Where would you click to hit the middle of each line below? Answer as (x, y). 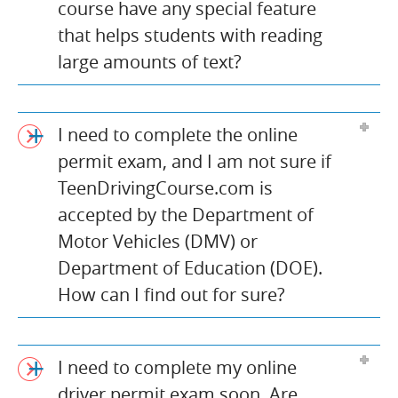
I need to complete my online (177, 367)
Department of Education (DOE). (190, 267)
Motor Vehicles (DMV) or (158, 241)
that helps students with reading (190, 35)
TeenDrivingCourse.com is (165, 187)
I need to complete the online (178, 134)
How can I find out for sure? (171, 294)
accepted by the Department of (186, 214)
